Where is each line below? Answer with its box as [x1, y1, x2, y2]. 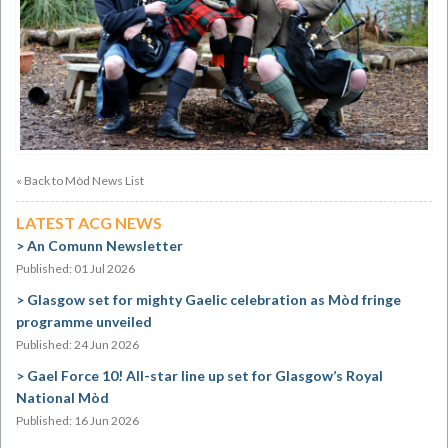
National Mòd [16, 389, 109, 407]
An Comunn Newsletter [27, 237, 183, 255]
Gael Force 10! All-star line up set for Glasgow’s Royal [27, 367, 383, 385]
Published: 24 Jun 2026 [16, 337, 139, 353]
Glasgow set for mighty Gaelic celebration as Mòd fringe [27, 291, 401, 309]
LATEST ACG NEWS [16, 213, 162, 233]
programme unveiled [16, 313, 152, 331]
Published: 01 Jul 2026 [16, 261, 135, 277]
